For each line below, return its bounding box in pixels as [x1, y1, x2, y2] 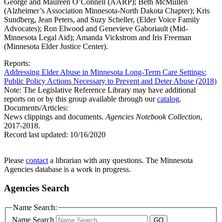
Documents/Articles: [4, 103, 68, 112]
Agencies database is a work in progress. [4, 165, 131, 173]
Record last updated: [4, 130, 68, 139]
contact [26, 156, 48, 165]
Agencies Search [4, 183, 69, 194]
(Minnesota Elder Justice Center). [4, 42, 108, 51]
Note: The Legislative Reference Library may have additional [4, 85, 196, 94]
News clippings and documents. [4, 112, 106, 121]
